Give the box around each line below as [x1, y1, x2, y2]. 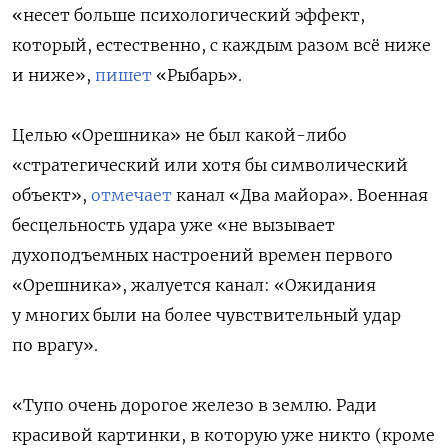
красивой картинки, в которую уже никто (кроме [12, 424, 435, 445]
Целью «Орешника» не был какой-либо [12, 124, 347, 145]
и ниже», [12, 64, 95, 85]
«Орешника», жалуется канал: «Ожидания [12, 274, 376, 295]
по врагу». [12, 334, 98, 355]
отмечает [91, 184, 172, 205]
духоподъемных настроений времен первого [12, 244, 393, 265]
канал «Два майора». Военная [172, 184, 428, 205]
